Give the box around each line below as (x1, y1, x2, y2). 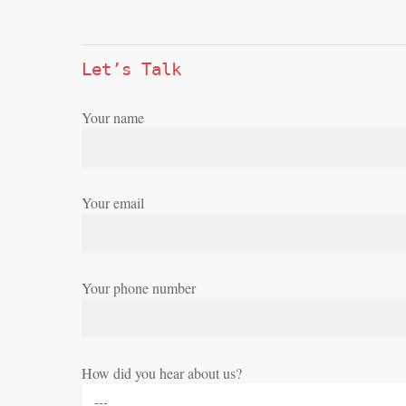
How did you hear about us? (82, 363, 243, 382)
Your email (82, 193, 145, 212)
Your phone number (82, 278, 197, 297)
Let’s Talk (82, 60, 182, 79)
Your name (82, 108, 145, 127)
